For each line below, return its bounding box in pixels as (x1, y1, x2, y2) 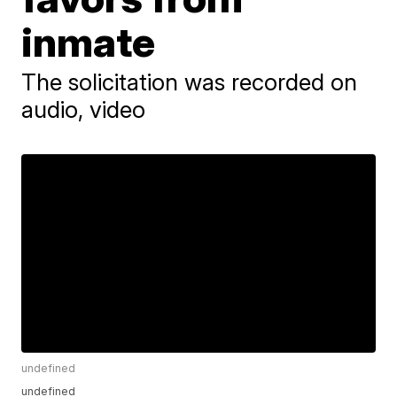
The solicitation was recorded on (21, 68, 358, 96)
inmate (21, 17, 156, 66)
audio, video (21, 96, 146, 123)
